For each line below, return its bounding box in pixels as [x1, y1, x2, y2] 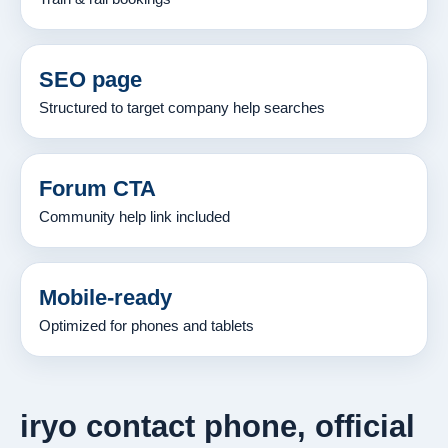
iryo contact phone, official [20, 408, 415, 444]
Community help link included [39, 208, 230, 225]
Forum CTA [39, 175, 156, 201]
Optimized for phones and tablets [39, 317, 254, 334]
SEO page [39, 66, 142, 92]
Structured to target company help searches [39, 99, 325, 116]
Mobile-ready [39, 284, 172, 310]
